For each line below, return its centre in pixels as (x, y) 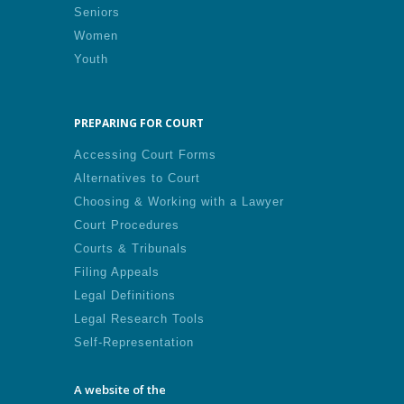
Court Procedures (127, 225)
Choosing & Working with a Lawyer (179, 202)
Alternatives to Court (137, 178)
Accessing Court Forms (145, 155)
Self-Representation (134, 342)
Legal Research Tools (139, 319)
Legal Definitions (125, 295)
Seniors (97, 12)
